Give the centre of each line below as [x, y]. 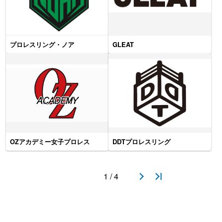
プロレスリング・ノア [42, 44]
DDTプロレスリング [141, 141]
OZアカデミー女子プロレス [50, 141]
